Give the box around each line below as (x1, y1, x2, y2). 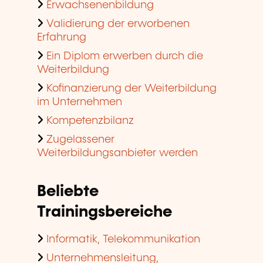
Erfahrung (37, 32, 86, 43)
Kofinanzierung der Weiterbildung (46, 83, 217, 95)
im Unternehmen (37, 97, 122, 108)
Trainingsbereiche (37, 204, 172, 221)
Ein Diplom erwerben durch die (46, 51, 203, 62)
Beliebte (37, 184, 99, 200)
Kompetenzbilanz (46, 116, 134, 127)
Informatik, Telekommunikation (46, 234, 200, 245)
